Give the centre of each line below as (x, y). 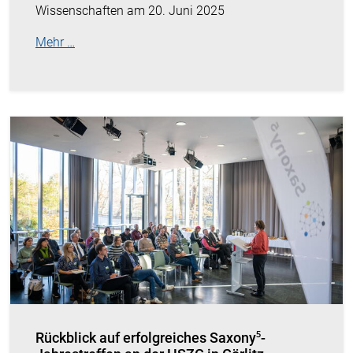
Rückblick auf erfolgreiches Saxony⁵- (150, 337)
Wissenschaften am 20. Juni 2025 (130, 11)
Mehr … (55, 43)
